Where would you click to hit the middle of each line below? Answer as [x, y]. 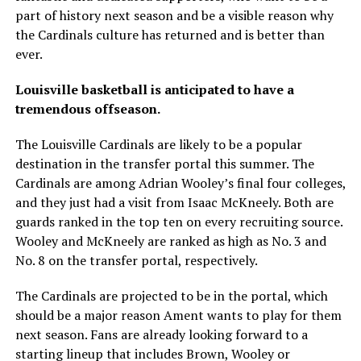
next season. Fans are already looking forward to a [161, 334]
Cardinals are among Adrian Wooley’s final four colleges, [180, 183]
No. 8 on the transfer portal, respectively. [136, 260]
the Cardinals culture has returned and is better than [170, 35]
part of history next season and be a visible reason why [174, 15]
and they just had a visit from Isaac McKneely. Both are [174, 202]
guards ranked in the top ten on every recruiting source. [178, 222]
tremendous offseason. [87, 109]
